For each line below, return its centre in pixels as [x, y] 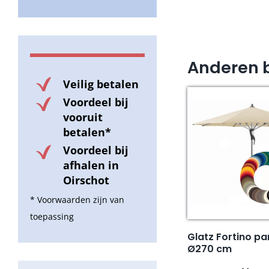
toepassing [52, 217]
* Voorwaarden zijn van [77, 200]
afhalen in [91, 165]
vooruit [83, 117]
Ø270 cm [210, 249]
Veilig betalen [101, 84]
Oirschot [86, 180]
